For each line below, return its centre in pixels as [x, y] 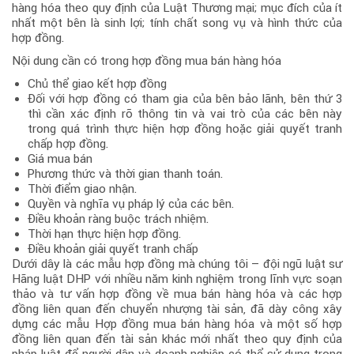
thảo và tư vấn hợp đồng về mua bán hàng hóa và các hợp [177, 294]
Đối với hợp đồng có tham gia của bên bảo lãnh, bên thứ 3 [185, 98]
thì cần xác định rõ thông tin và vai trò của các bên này [185, 113]
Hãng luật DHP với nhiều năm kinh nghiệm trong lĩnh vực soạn [177, 279]
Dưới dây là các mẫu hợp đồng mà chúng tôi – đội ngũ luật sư [177, 264]
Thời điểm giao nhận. [83, 188]
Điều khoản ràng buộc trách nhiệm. [119, 218]
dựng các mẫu [53, 324]
